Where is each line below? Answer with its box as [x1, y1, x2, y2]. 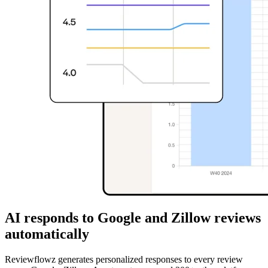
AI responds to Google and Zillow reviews [5, 209, 261, 226]
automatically [5, 226, 89, 242]
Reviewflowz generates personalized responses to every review [5, 254, 243, 264]
